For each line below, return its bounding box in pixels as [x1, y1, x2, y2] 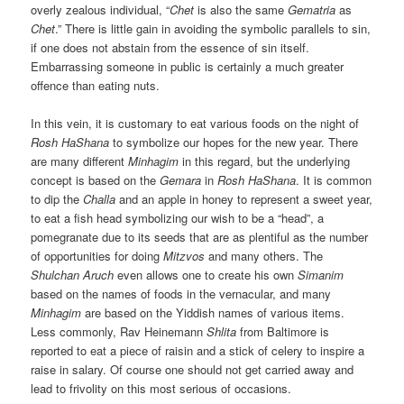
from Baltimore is [236, 323, 330, 341]
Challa [83, 190, 116, 208]
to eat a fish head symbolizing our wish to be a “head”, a [31, 209, 325, 227]
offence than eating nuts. [31, 77, 161, 95]
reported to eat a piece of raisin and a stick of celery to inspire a [31, 342, 365, 360]
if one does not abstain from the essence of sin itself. [31, 39, 310, 57]
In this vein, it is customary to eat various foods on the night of [31, 115, 360, 133]
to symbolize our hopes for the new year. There [109, 133, 359, 151]
